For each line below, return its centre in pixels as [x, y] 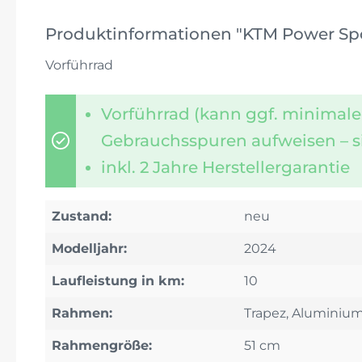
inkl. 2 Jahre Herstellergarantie [225, 167]
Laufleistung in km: [118, 280]
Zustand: [82, 216]
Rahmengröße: [102, 345]
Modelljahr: [89, 248]
